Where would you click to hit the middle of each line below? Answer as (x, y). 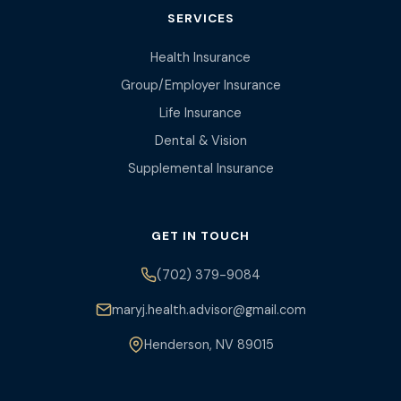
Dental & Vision (200, 141)
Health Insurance (200, 57)
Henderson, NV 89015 (209, 345)
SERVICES (200, 18)
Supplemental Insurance (200, 168)
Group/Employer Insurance (200, 85)
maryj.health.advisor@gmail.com (209, 310)
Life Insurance (200, 113)
